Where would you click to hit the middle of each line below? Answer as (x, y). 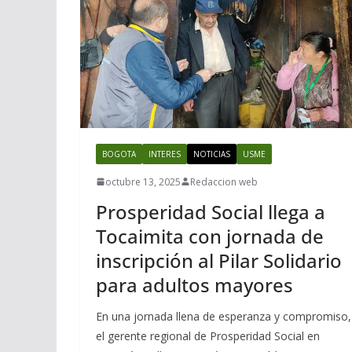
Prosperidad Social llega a (211, 211)
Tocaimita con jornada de (210, 236)
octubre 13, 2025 (143, 181)
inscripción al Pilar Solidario (219, 260)
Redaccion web (224, 181)
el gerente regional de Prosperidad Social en (208, 335)
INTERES (165, 154)
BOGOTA (119, 154)
